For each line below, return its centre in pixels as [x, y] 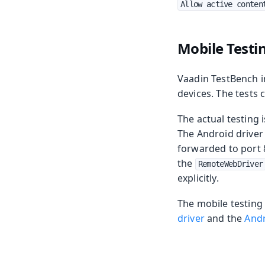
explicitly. [198, 178]
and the [224, 219]
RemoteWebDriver [230, 164]
